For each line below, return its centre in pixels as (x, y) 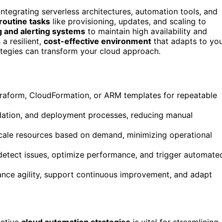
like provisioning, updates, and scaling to (128, 21)
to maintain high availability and (146, 31)
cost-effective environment (97, 41)
